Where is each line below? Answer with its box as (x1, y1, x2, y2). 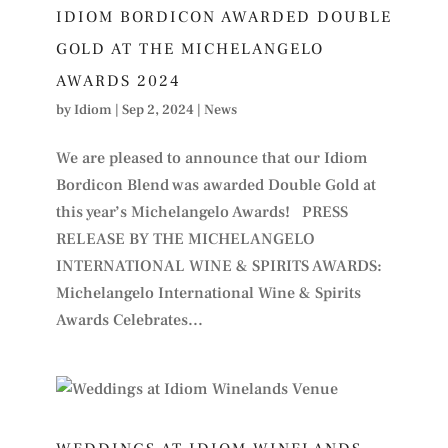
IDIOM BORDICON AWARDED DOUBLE (55, 6, 392, 27)
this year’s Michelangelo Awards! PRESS (55, 201, 348, 222)
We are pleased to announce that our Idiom (55, 147, 368, 168)
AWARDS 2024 (55, 70, 181, 91)
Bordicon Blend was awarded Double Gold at (55, 174, 376, 195)
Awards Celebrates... (55, 309, 203, 330)
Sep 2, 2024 (121, 100, 194, 119)
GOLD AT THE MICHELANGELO (55, 38, 324, 59)
